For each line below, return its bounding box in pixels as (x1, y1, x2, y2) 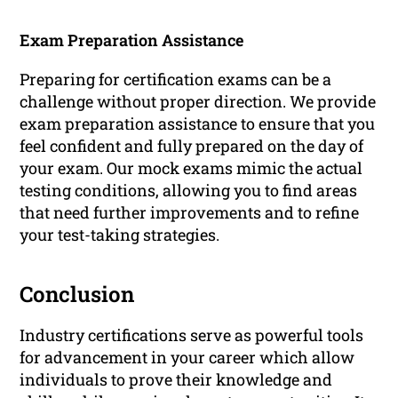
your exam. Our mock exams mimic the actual (20, 156, 363, 179)
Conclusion (20, 279, 135, 308)
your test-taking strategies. (20, 223, 220, 245)
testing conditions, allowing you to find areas (20, 179, 358, 201)
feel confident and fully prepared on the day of (20, 134, 364, 156)
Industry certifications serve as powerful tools (20, 323, 364, 346)
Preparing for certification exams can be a (20, 68, 332, 90)
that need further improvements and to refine (20, 201, 360, 223)
